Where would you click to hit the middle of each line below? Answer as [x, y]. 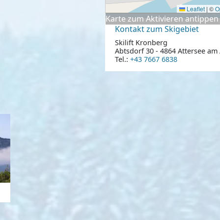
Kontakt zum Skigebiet [157, 29]
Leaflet [195, 9]
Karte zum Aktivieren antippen [162, 19]
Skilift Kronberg [141, 42]
